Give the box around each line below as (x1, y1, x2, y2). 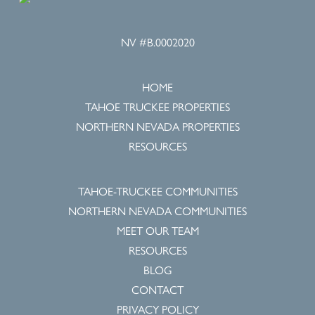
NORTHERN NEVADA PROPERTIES (75, 118, 240, 134)
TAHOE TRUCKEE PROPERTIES (85, 98, 230, 115)
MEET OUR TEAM (116, 222, 199, 238)
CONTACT (131, 281, 184, 297)
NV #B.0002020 (120, 34, 195, 50)
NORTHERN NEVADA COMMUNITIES (68, 202, 247, 219)
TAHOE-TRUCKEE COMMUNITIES (77, 183, 238, 199)
